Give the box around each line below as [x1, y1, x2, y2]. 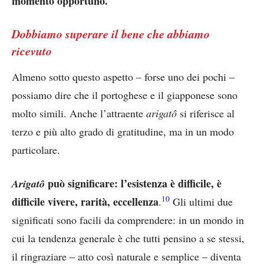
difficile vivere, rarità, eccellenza [12, 193, 159, 209]
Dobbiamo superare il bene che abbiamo [12, 25, 210, 42]
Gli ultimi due [170, 194, 233, 209]
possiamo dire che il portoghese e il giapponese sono [12, 87, 237, 102]
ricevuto [12, 42, 52, 59]
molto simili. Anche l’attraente [12, 105, 146, 120]
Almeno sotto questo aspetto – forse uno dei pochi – [12, 69, 235, 84]
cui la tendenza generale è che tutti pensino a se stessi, [12, 230, 245, 245]
